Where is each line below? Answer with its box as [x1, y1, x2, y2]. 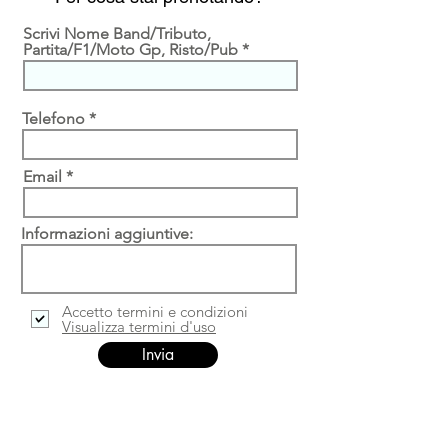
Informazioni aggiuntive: [21, 224, 193, 243]
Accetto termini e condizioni [62, 302, 248, 321]
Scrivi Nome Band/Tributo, [23, 24, 211, 43]
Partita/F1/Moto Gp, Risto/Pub [23, 40, 238, 59]
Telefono [22, 109, 85, 128]
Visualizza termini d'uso [62, 317, 216, 336]
